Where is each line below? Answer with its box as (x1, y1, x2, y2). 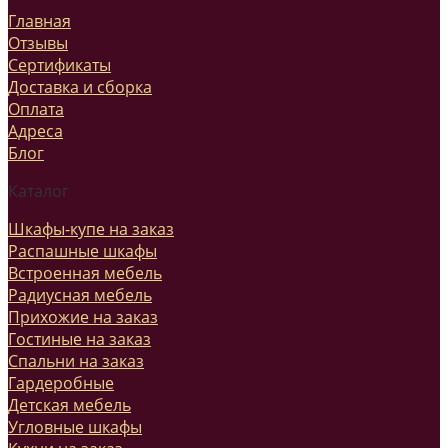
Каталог (8, 179, 69, 202)
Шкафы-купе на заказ (8, 217, 174, 240)
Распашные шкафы (8, 239, 157, 262)
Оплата (8, 97, 64, 120)
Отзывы (8, 31, 68, 54)
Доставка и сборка (8, 75, 152, 98)
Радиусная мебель (8, 283, 152, 306)
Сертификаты (8, 53, 111, 76)
